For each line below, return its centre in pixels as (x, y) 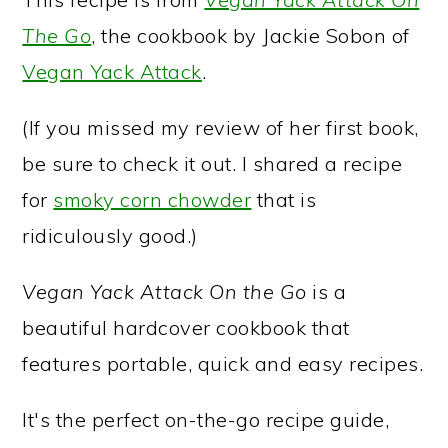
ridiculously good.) (110, 235)
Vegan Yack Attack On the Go (164, 291)
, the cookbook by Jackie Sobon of (250, 35)
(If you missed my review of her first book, (220, 127)
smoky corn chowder (152, 199)
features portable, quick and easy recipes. (223, 363)
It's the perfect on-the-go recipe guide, (206, 419)
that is (284, 199)
